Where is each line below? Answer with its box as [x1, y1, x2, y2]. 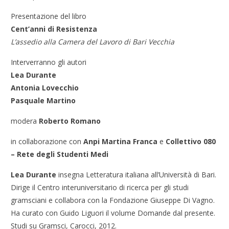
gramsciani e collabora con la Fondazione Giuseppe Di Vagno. [11, 195, 215, 205]
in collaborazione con [11, 136, 84, 147]
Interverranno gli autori [11, 57, 87, 67]
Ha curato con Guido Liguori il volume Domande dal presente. [11, 208, 216, 218]
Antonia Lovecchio [11, 83, 79, 93]
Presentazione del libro [11, 11, 87, 21]
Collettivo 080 [166, 136, 216, 147]
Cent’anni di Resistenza [11, 24, 98, 34]
